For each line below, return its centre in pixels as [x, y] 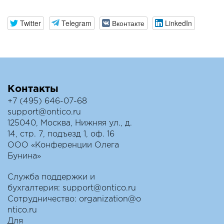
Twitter [30, 23]
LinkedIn [178, 23]
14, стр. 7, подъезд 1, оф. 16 [61, 134]
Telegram [76, 23]
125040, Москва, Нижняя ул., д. [70, 123]
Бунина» [24, 156]
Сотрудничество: [43, 199]
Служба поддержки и [51, 177]
